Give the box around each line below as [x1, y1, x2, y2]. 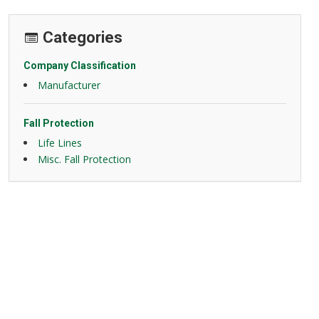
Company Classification [23, 60, 136, 71]
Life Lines [37, 136, 82, 150]
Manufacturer [37, 78, 100, 92]
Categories [42, 28, 122, 46]
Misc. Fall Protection [37, 152, 131, 166]
